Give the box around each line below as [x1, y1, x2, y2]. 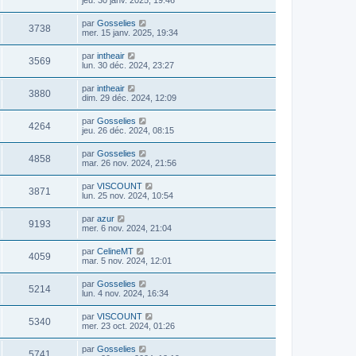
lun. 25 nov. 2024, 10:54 [82, 190, 173, 200]
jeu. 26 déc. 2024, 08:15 [82, 125, 174, 135]
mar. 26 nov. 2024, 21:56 [82, 157, 176, 168]
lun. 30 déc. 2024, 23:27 [82, 60, 174, 70]
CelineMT [97, 246, 133, 256]
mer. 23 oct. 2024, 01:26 [82, 320, 175, 331]
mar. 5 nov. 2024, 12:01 [82, 255, 172, 265]
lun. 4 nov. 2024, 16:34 [82, 288, 168, 298]
